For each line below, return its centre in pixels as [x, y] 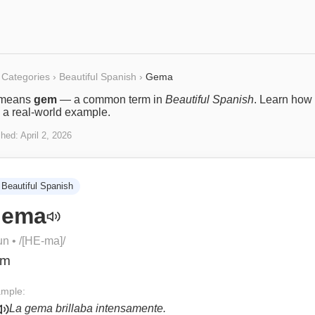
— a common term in [111, 99]
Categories [26, 77]
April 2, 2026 [46, 135]
